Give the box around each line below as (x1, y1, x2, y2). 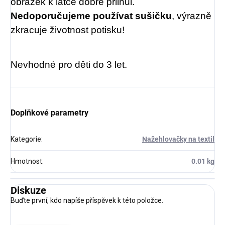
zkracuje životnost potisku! (11, 24, 125, 35)
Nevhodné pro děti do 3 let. (11, 59, 127, 70)
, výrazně (172, 10, 211, 21)
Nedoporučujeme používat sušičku (11, 10, 172, 21)
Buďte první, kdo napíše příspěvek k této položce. (11, 196, 163, 204)
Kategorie (11, 135, 41, 143)
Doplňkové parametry (11, 107, 88, 118)
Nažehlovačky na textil (142, 135, 214, 143)
